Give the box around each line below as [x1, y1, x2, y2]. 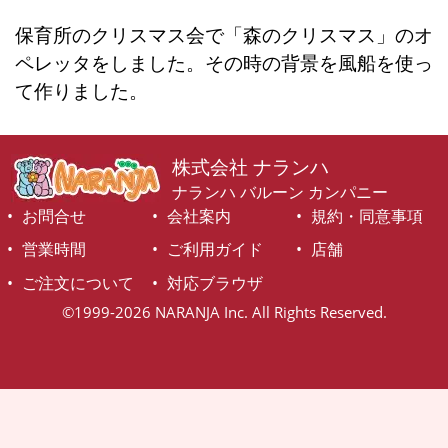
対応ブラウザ [166, 272, 263, 295]
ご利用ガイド [166, 238, 263, 261]
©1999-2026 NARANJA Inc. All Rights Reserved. [61, 302, 387, 323]
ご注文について [22, 272, 135, 295]
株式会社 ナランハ [172, 153, 330, 179]
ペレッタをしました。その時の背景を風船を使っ [14, 50, 433, 76]
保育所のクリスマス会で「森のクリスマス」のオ [14, 22, 433, 48]
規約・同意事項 [311, 204, 424, 227]
